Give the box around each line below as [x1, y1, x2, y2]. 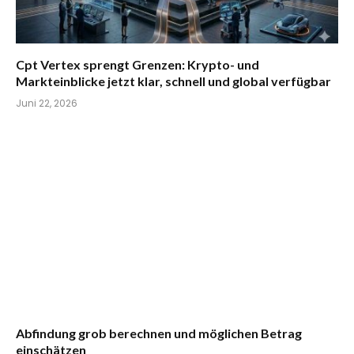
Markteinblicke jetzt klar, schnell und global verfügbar [16, 73, 331, 88]
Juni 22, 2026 [16, 96, 77, 110]
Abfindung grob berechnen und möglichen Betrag [16, 326, 302, 341]
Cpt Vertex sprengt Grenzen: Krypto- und [16, 56, 259, 72]
